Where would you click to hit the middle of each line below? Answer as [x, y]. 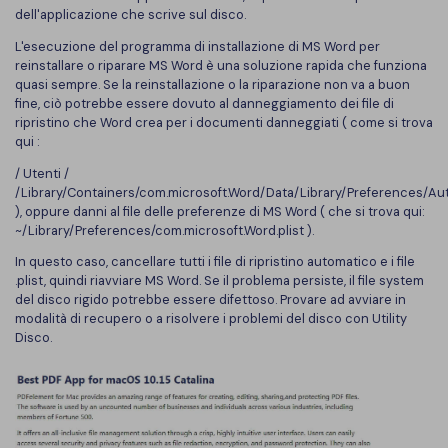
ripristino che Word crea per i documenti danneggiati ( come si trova [224, 122]
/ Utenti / [42, 173]
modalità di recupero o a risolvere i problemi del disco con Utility [211, 319]
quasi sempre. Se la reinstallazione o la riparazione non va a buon [212, 84]
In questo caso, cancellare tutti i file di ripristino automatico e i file [215, 262]
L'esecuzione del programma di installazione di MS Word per [197, 46]
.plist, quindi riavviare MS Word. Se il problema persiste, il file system [219, 281]
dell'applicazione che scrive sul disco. [130, 14]
